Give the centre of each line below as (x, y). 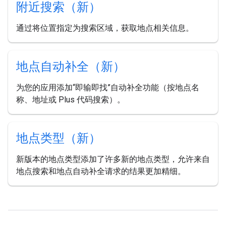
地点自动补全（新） (71, 67)
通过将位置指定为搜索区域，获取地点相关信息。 (105, 28)
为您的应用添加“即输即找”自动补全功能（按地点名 (108, 88)
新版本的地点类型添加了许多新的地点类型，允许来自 (113, 159)
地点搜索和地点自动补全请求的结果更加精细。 (101, 172)
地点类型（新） (59, 138)
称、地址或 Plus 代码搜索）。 (71, 100)
